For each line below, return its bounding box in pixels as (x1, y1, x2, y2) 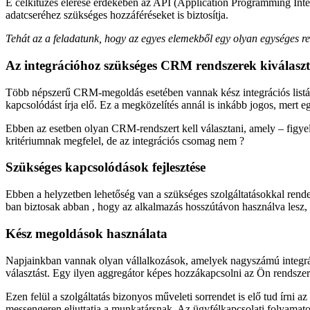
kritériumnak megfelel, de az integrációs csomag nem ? (6, 134, 244, 147)
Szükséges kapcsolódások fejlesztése (6, 160, 206, 175)
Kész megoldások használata (6, 226, 167, 241)
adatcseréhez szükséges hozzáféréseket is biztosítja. (6, 9, 228, 21)
